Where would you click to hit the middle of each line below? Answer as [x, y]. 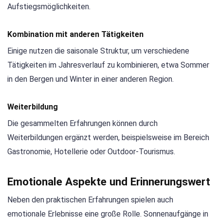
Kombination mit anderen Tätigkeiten [75, 35]
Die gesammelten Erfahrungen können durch [82, 124]
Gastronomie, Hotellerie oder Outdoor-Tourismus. [91, 152]
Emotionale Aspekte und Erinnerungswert [109, 181]
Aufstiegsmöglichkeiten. [49, 6]
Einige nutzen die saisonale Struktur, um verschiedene [98, 51]
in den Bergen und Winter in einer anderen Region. [91, 79]
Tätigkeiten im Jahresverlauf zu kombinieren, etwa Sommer [108, 65]
